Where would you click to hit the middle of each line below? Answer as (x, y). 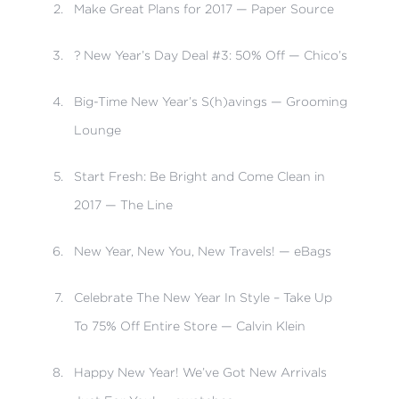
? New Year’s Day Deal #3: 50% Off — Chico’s (210, 55)
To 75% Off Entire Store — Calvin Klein (189, 326)
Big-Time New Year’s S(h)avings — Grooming (210, 101)
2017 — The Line (123, 204)
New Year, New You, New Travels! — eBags (202, 251)
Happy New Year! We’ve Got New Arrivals (200, 372)
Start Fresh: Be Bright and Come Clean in (199, 176)
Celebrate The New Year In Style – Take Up (203, 297)
